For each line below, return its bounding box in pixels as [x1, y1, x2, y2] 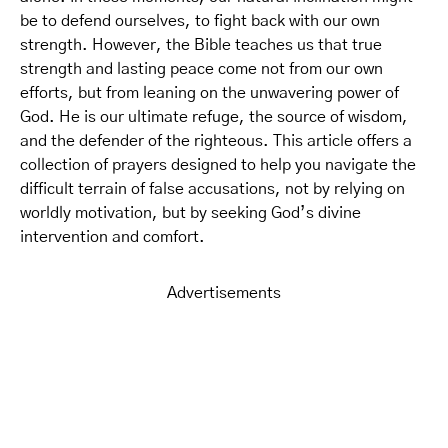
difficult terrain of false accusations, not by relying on [20, 181, 405, 197]
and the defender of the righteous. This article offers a [20, 133, 412, 149]
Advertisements [167, 285, 281, 301]
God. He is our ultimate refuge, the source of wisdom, [20, 109, 408, 125]
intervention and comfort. [20, 229, 205, 245]
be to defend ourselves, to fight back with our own [20, 13, 380, 29]
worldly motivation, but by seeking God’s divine [20, 205, 361, 221]
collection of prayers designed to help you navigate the [20, 157, 416, 173]
